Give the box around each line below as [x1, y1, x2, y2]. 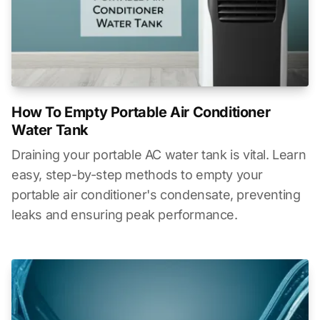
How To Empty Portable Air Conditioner [11, 104, 271, 121]
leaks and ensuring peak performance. [11, 207, 238, 223]
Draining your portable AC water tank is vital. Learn [11, 147, 306, 163]
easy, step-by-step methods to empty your [11, 167, 264, 183]
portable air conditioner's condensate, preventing [11, 187, 301, 203]
